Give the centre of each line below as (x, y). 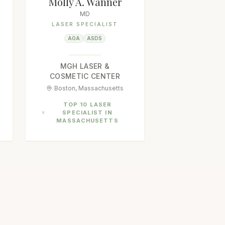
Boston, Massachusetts (89, 88)
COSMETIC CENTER (85, 76)
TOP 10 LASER (87, 104)
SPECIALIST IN (87, 113)
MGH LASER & (85, 66)
